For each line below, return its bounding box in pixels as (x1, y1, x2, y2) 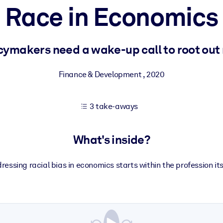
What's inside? (73, 132, 150, 147)
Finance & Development (58, 70, 143, 79)
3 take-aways (89, 102, 138, 111)
